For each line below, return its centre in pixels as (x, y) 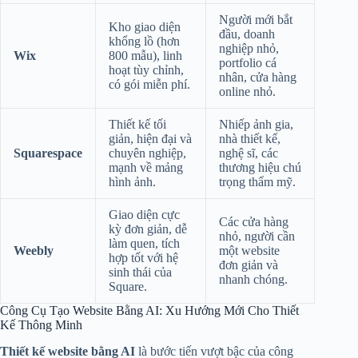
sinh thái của (140, 272)
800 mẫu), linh (145, 55)
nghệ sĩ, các (249, 153)
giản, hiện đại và (150, 138)
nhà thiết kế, (250, 138)
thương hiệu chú (260, 167)
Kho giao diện (145, 26)
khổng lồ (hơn (144, 41)
